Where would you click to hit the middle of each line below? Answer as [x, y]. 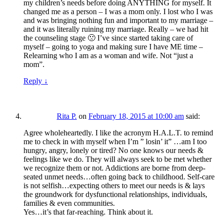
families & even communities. [69, 203]
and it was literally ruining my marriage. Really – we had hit [116, 29]
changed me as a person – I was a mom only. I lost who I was [118, 12]
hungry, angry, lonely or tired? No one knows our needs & [113, 151]
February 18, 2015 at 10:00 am [136, 116]
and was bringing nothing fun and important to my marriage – [118, 21]
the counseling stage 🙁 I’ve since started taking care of [108, 38]
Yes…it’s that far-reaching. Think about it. [88, 212]
